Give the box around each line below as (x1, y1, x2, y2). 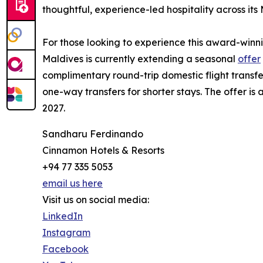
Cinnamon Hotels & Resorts (42, 144, 164, 157)
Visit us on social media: (42, 194, 149, 206)
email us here (42, 177, 103, 190)
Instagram (42, 227, 90, 239)
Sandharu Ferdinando (42, 128, 143, 140)
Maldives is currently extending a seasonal (42, 53, 238, 65)
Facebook (42, 243, 89, 255)
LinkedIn (42, 210, 83, 222)
